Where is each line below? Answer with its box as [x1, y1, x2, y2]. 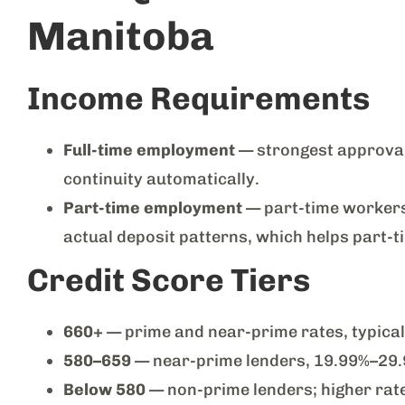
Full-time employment [63, 139, 235, 160]
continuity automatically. [63, 168, 259, 189]
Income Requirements [27, 79, 370, 118]
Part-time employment [63, 197, 242, 218]
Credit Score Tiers [27, 260, 310, 299]
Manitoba [27, 12, 214, 60]
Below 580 [63, 379, 146, 400]
